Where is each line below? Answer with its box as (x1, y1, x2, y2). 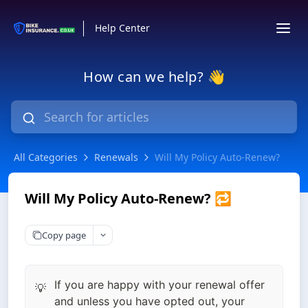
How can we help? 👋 (83, 67, 225, 86)
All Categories (14, 151, 78, 164)
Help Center (95, 21, 150, 34)
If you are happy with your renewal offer (54, 278, 265, 291)
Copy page (42, 228, 86, 241)
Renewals (94, 151, 138, 164)
